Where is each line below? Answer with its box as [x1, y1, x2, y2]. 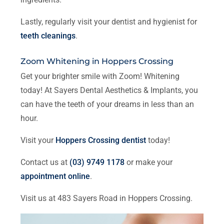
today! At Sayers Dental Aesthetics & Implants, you [20, 85, 198, 95]
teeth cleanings [20, 30, 76, 40]
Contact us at [20, 157, 70, 167]
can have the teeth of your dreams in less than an [20, 99, 194, 109]
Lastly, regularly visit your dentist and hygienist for [20, 16, 197, 26]
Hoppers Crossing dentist [55, 135, 146, 145]
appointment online [20, 171, 90, 181]
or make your [124, 157, 173, 167]
